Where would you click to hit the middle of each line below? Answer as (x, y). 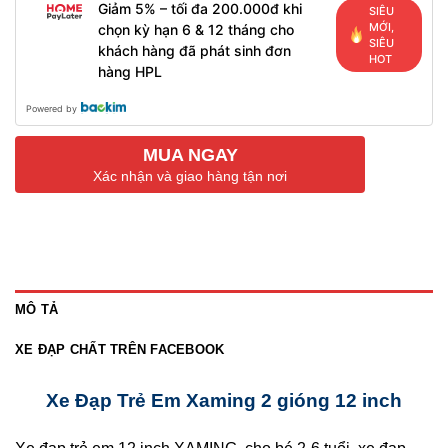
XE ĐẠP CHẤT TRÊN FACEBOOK (120, 349)
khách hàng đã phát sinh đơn (194, 50)
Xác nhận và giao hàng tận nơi (190, 175)
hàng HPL (129, 71)
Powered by (51, 108)
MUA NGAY (190, 154)
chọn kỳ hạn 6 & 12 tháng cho (195, 29)
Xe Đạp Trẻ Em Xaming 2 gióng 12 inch (224, 400)
